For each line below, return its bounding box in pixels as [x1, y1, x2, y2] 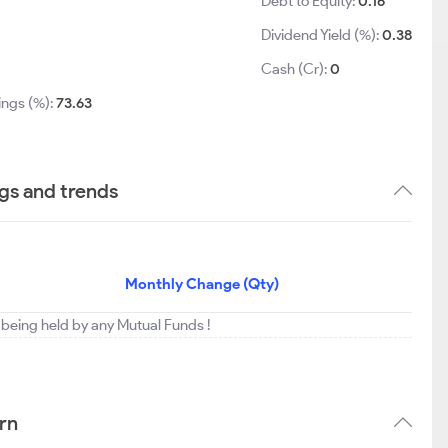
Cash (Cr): [261, 60, 331, 78]
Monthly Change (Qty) [125, 275, 279, 293]
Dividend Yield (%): [261, 26, 383, 44]
